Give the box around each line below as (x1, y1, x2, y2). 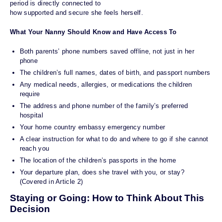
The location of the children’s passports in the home (19, 157, 176, 165)
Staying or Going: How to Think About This (10, 193, 204, 204)
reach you (19, 145, 50, 153)
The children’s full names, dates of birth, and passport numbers (19, 69, 211, 77)
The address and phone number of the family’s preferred (19, 102, 188, 110)
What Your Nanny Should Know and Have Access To (10, 28, 177, 36)
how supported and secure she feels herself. (10, 9, 143, 17)
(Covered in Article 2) (19, 178, 83, 186)
